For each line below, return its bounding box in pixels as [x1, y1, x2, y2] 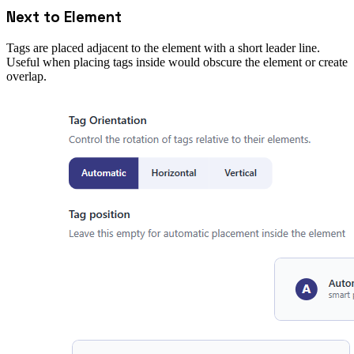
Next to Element [6, 8, 122, 27]
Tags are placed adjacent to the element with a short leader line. [6, 41, 320, 55]
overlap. [6, 70, 47, 84]
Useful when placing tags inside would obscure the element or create [6, 55, 348, 70]
